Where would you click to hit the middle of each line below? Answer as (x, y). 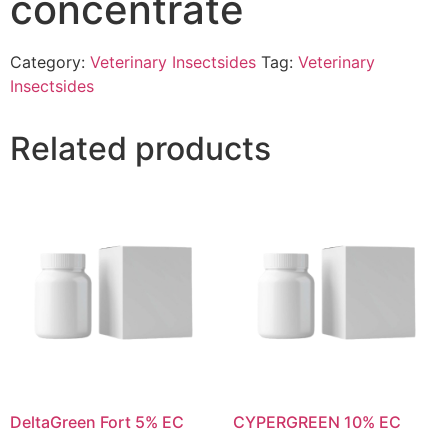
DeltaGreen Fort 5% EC (97, 422)
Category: (50, 61)
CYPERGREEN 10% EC (316, 422)
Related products (140, 148)
